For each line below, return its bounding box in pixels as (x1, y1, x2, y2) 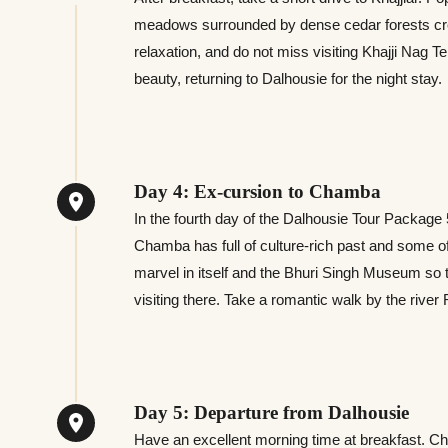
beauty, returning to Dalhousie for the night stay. (134, 69, 443, 87)
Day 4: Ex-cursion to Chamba (134, 180, 382, 202)
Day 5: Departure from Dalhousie (134, 401, 410, 423)
